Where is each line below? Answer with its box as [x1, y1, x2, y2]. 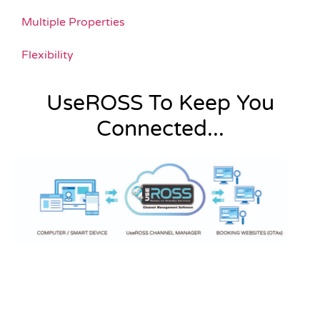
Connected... [96, 116, 224, 143]
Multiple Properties [21, 15, 125, 30]
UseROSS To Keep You [46, 90, 274, 117]
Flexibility [21, 48, 74, 63]
